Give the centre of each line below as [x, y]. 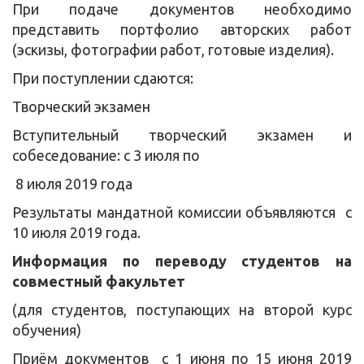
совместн [47, 281]
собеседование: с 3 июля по [106, 155]
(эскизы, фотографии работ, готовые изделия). [173, 49]
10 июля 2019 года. [76, 232]
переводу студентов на [253, 260]
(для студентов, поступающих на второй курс [182, 309]
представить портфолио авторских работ [182, 29]
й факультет [139, 281]
